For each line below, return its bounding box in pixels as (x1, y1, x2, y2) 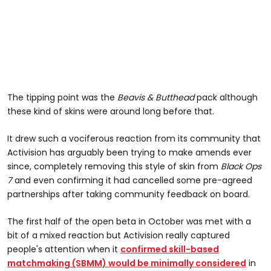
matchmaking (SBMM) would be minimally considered (7, 257, 246, 270)
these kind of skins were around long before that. (7, 105, 214, 118)
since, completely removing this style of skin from (7, 160, 221, 173)
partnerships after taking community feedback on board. (7, 188, 250, 201)
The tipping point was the (7, 91, 117, 104)
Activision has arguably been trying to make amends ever (7, 146, 252, 159)
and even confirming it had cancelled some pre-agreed (12, 174, 252, 187)
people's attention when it (7, 243, 120, 256)
